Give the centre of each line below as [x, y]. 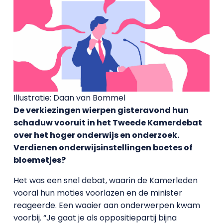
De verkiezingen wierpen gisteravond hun [101, 110]
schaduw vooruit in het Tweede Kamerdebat [108, 122]
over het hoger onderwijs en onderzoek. [96, 135]
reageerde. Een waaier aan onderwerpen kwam [107, 205]
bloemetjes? [39, 160]
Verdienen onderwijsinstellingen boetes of [103, 147]
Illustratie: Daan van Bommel [69, 98]
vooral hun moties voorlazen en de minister [98, 193]
